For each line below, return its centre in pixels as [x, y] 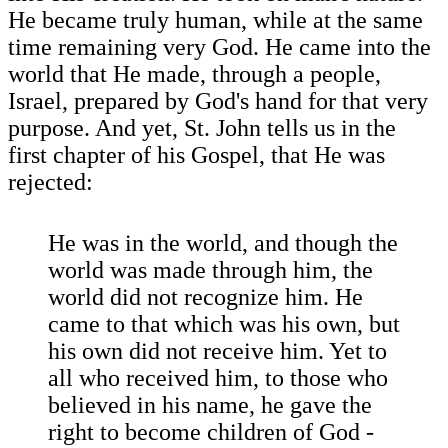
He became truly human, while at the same [215, 20]
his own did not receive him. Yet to [217, 351]
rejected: [50, 182]
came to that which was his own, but [224, 324]
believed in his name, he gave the [210, 405]
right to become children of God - [211, 432]
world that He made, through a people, [194, 74]
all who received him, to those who [218, 378]
